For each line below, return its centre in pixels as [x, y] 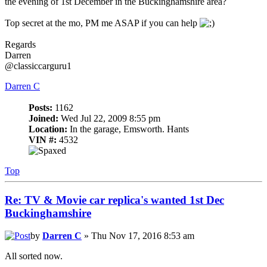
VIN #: [43, 140]
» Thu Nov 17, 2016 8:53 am [138, 236]
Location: [48, 129]
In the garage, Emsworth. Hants [128, 129]
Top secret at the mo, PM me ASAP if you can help [102, 23]
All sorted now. [34, 256]
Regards [20, 45]
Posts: [41, 108]
